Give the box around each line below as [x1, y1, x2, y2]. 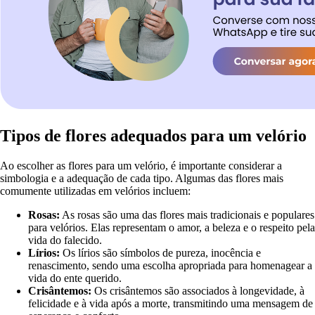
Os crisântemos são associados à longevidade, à [91, 285, 304, 297]
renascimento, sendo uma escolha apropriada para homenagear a [28, 259, 312, 271]
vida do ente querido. [28, 272, 122, 284]
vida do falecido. [28, 234, 102, 246]
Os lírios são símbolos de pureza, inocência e [60, 247, 261, 259]
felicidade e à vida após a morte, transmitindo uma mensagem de [28, 297, 313, 309]
